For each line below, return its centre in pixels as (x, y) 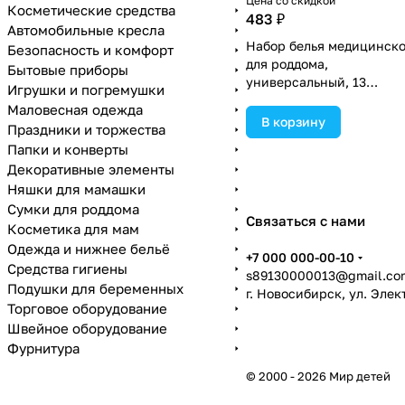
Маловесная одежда (75, 109)
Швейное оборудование (87, 328)
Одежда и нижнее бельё (89, 249)
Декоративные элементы (91, 169)
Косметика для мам (73, 229)
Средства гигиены (67, 268)
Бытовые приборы (68, 70)
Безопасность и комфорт (90, 50)
